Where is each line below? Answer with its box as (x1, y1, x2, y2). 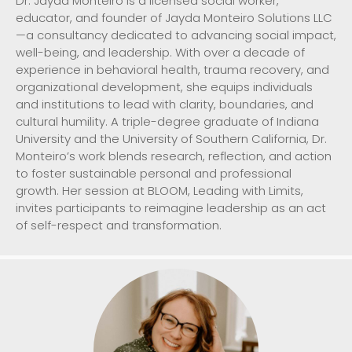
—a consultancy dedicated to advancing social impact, (16, 27, 336, 44)
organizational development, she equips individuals (16, 79, 313, 96)
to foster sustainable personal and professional (16, 165, 291, 182)
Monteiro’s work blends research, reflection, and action (16, 148, 332, 165)
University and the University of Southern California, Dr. (16, 130, 327, 148)
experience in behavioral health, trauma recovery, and (16, 61, 329, 79)
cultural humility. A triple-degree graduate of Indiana (16, 113, 319, 130)
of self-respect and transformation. (16, 217, 222, 234)
